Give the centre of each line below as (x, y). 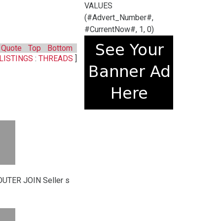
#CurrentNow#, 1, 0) (119, 29)
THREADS (57, 58)
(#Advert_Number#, (119, 18)
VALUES (98, 6)
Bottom (60, 48)
